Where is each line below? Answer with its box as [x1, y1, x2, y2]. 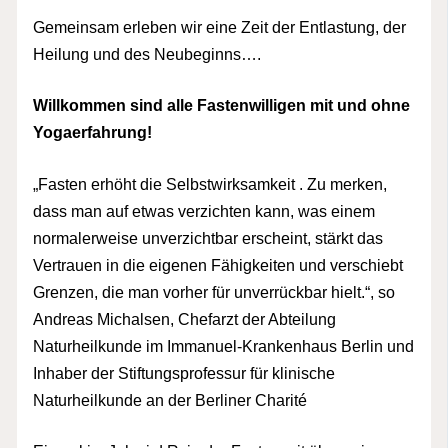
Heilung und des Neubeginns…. [33, 44, 262, 63]
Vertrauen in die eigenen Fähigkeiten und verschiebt [33, 255, 404, 274]
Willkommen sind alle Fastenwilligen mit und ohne [33, 96, 411, 115]
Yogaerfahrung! [33, 123, 153, 142]
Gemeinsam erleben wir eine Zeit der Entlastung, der [33, 17, 407, 36]
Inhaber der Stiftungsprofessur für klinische [33, 363, 336, 382]
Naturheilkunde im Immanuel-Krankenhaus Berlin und [33, 336, 415, 355]
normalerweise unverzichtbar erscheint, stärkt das [33, 228, 384, 247]
